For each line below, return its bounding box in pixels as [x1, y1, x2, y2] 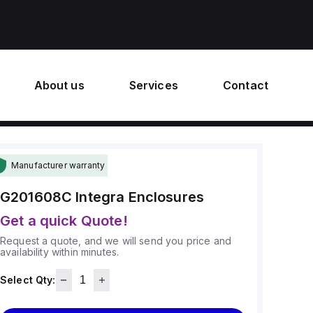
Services [129, 78, 178, 92]
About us [34, 78, 85, 92]
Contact [222, 78, 268, 92]
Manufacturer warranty [10, 160, 105, 170]
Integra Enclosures [75, 189, 205, 205]
